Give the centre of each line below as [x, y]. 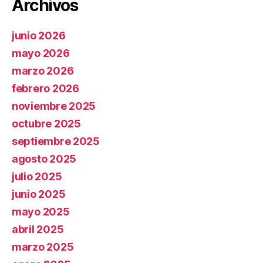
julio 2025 [37, 177]
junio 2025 [39, 194]
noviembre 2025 [54, 106]
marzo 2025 [43, 247]
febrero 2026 [45, 89]
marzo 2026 [43, 71]
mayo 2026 [41, 53]
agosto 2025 [44, 159]
